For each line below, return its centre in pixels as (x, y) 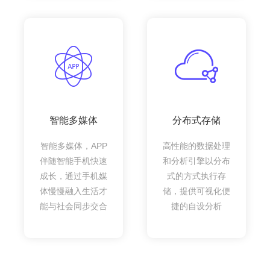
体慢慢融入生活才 (74, 191)
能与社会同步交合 (74, 206)
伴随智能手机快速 (74, 161)
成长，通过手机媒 (74, 176)
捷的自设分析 (196, 206)
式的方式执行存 (196, 176)
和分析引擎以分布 (196, 161)
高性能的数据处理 (196, 146)
